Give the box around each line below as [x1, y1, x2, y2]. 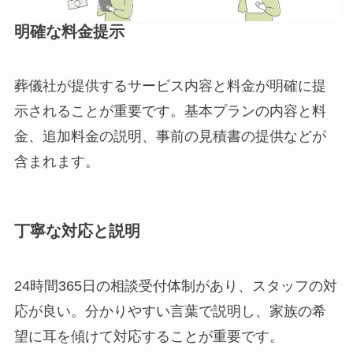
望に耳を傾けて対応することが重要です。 [13, 328, 284, 344]
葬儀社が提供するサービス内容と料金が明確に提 [13, 78, 326, 95]
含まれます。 [13, 154, 99, 170]
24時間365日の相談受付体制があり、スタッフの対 [13, 277, 337, 294]
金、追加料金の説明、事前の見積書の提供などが [13, 128, 326, 145]
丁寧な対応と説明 [13, 222, 140, 240]
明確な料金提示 [13, 22, 124, 40]
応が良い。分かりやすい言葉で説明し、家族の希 [13, 303, 326, 319]
